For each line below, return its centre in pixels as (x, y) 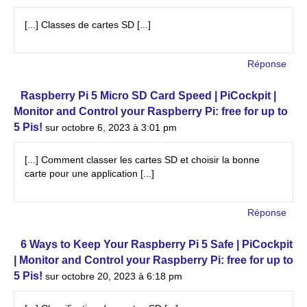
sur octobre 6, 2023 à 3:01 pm (111, 127)
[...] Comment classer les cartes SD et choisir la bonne (142, 160)
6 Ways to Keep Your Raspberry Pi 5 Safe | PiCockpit (157, 244)
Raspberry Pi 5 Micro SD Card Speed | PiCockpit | (148, 96)
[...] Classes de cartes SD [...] (88, 25)
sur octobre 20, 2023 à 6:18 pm (114, 276)
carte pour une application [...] (89, 173)
